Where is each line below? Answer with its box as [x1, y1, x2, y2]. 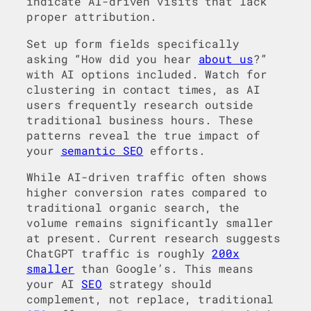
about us [198, 51, 253, 66]
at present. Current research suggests [26, 230, 281, 245]
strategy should [101, 276, 212, 291]
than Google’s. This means [74, 260, 253, 276]
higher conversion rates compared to [26, 184, 267, 199]
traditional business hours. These [26, 112, 253, 127]
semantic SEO [60, 142, 144, 158]
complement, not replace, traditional [26, 291, 274, 306]
